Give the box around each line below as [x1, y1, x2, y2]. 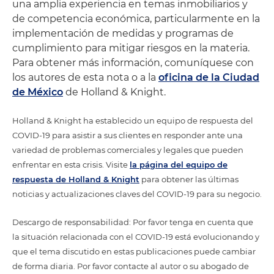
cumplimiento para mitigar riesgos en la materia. [12, 42, 250, 54]
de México [12, 86, 63, 98]
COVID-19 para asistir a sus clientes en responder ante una [12, 130, 243, 140]
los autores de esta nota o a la [12, 72, 158, 83]
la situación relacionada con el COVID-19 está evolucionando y [12, 232, 259, 242]
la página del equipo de [130, 160, 228, 169]
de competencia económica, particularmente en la [12, 13, 260, 24]
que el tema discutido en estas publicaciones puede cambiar [12, 246, 256, 256]
